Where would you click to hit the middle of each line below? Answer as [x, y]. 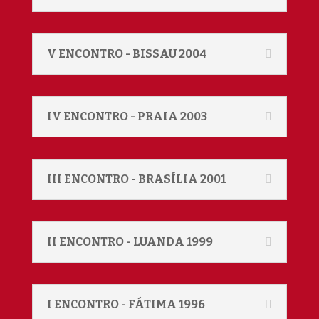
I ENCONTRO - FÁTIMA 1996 [126, 304]
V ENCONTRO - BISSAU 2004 [127, 54]
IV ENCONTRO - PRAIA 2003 [127, 116]
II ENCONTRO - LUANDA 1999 [130, 242]
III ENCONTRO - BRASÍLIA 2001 [136, 179]
